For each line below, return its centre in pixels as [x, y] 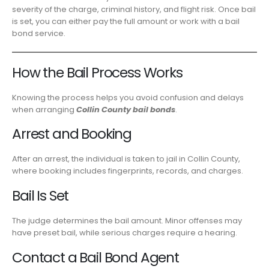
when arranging [44, 109]
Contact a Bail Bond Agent [95, 257]
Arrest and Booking [72, 134]
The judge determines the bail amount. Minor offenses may [127, 220]
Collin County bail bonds [126, 109]
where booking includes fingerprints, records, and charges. [128, 171]
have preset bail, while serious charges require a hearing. [125, 232]
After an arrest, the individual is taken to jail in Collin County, [126, 159]
